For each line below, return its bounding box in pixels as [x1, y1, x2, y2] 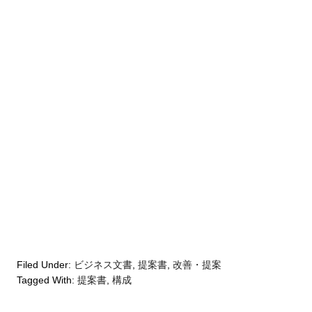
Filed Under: [17, 258, 75, 270]
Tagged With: [17, 274, 78, 286]
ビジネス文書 [74, 258, 133, 270]
